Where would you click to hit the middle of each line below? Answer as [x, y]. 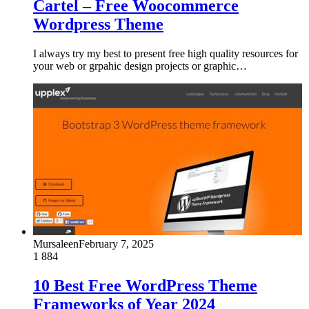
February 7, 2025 [116, 244]
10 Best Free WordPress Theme [145, 285]
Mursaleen [56, 244]
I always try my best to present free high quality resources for [166, 54]
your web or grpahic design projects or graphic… [140, 66]
